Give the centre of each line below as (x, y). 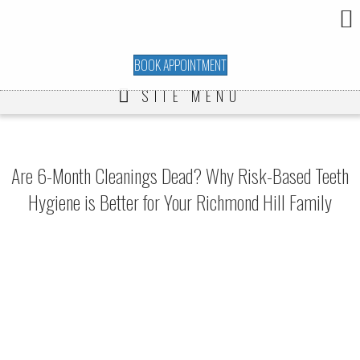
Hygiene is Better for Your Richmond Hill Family (180, 201)
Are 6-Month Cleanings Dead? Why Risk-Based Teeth (180, 175)
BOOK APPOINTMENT (180, 65)
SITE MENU (192, 96)
